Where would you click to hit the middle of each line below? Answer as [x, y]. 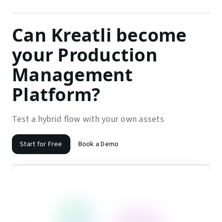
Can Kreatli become [99, 35]
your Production [85, 55]
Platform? [56, 95]
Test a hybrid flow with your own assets [88, 119]
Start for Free [41, 144]
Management [73, 75]
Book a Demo [98, 144]
